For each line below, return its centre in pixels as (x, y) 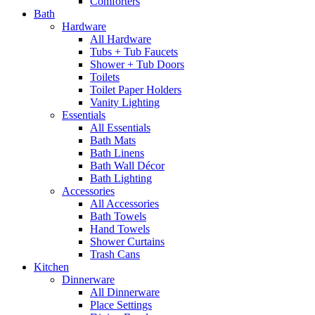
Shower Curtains (127, 241)
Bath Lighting (121, 178)
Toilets (105, 77)
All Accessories (124, 203)
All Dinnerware (125, 292)
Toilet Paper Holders (136, 89)
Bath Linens (117, 153)
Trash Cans (115, 254)
